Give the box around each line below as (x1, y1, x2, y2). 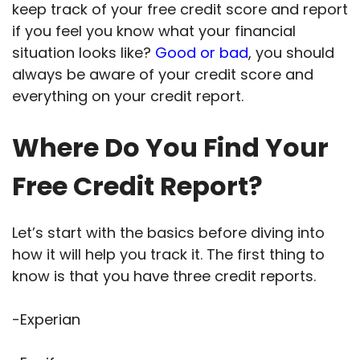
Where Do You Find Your (12, 129, 329, 166)
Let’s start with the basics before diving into (12, 223, 325, 243)
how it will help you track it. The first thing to (12, 244, 325, 265)
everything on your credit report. (12, 86, 243, 107)
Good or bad (151, 43, 248, 63)
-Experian (12, 309, 80, 330)
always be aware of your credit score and (12, 64, 313, 85)
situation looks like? (12, 43, 151, 63)
